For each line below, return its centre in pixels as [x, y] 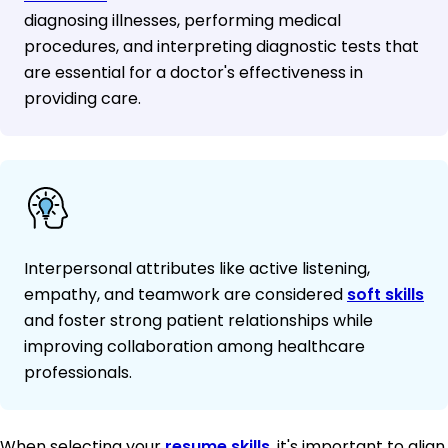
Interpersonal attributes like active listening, [197, 269]
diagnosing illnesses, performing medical [182, 21]
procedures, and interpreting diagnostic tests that [221, 47]
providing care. [82, 99]
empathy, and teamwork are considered [185, 295]
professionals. [78, 373]
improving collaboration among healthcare [194, 347]
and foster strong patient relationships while [198, 321]
